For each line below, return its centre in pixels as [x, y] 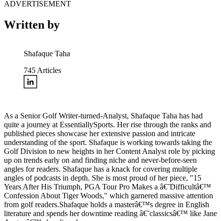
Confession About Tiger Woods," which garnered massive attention [109, 196]
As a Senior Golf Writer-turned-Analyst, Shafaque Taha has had [103, 116]
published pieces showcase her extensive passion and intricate [100, 134]
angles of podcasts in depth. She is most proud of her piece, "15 [103, 178]
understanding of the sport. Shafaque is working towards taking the [108, 143]
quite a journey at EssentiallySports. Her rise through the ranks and [108, 125]
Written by [32, 25]
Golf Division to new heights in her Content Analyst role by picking [110, 151]
